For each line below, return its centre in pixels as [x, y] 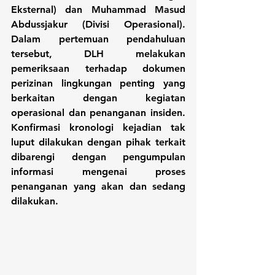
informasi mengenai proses [98, 172]
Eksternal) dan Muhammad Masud [98, 10]
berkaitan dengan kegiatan [98, 98]
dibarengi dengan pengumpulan [98, 157]
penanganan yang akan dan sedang [98, 187]
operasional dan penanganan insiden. [98, 113]
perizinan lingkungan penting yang [98, 83]
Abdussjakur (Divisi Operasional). [98, 25]
